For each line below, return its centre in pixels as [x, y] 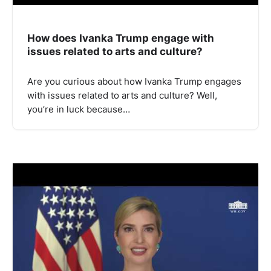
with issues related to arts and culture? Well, [122, 96]
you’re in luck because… [79, 110]
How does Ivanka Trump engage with [121, 38]
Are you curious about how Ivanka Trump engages [134, 82]
